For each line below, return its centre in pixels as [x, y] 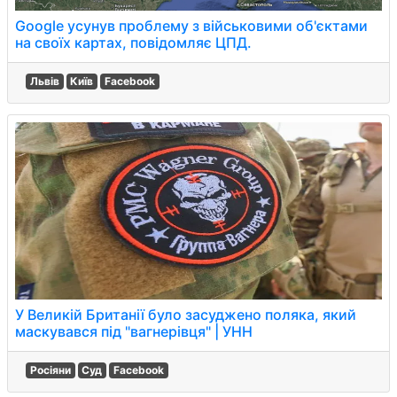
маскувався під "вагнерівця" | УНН [134, 331]
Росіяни [50, 370]
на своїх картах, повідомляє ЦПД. [133, 43]
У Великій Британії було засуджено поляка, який [186, 315]
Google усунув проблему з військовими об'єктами [191, 26]
